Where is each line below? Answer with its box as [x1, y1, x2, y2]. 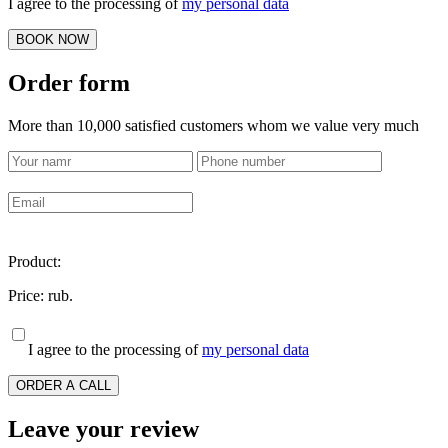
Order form [8, 70, 130, 97]
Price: [8, 286, 48, 304]
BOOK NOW [16, 32, 89, 48]
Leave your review [8, 415, 199, 442]
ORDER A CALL [16, 377, 111, 393]
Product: [8, 252, 61, 270]
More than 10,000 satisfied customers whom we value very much [8, 116, 419, 134]
